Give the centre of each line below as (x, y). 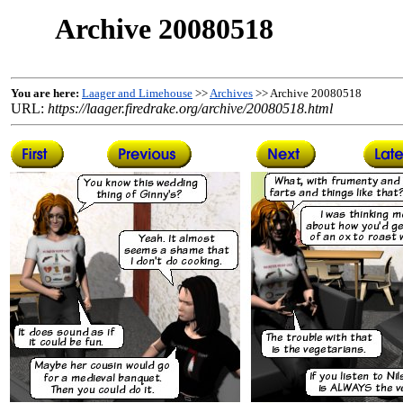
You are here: (45, 93)
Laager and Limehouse (137, 93)
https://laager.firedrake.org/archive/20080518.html (190, 108)
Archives (231, 93)
